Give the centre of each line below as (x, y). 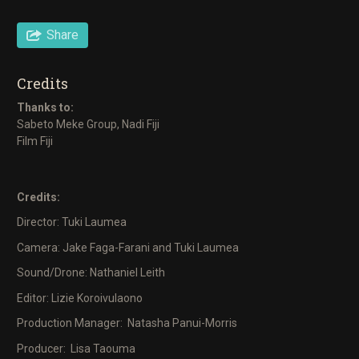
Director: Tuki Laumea (72, 222)
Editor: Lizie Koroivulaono (80, 298)
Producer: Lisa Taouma (77, 348)
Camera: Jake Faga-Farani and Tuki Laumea (128, 247)
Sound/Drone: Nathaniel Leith (91, 273)
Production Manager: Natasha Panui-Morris (128, 323)
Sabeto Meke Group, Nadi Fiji (88, 124)
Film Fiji (35, 141)
